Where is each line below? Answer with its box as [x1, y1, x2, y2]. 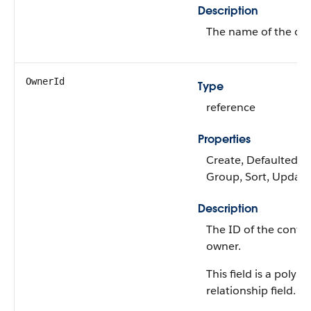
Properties [198, 132, 251, 146]
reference [206, 100, 255, 115]
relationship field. [206, 283, 296, 298]
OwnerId [26, 76, 65, 87]
